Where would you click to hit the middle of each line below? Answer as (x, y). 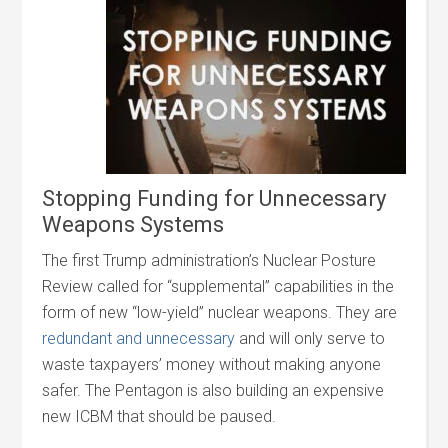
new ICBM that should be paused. (159, 416)
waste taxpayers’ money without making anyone (212, 364)
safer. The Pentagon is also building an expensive (213, 390)
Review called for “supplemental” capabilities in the (218, 286)
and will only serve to (310, 338)
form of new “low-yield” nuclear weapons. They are (220, 312)
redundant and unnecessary (139, 338)
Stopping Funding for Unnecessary (214, 198)
